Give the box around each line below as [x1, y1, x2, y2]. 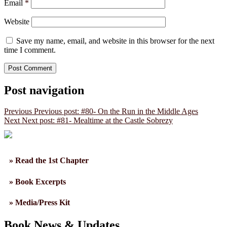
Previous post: [34, 107, 79, 116]
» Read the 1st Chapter [9, 156, 89, 165]
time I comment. [4, 45, 56, 54]
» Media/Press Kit [9, 198, 70, 207]
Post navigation [4, 83, 84, 97]
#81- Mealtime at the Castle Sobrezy [57, 116, 173, 125]
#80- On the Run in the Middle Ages [81, 107, 198, 116]
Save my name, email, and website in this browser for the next [16, 36, 214, 45]
